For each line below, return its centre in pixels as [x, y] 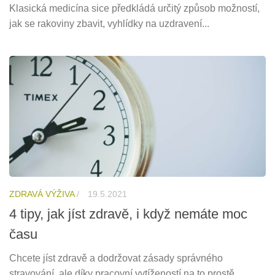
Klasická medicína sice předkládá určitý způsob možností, [134, 9]
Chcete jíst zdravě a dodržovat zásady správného [116, 258]
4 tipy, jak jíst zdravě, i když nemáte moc [128, 214]
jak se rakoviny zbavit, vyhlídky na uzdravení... [109, 24]
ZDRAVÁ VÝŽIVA [42, 194]
